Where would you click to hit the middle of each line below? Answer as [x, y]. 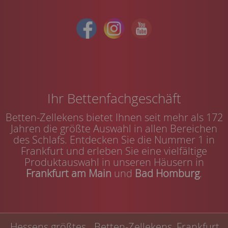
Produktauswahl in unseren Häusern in [114, 162]
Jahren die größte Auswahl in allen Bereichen [114, 128]
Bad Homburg [167, 173]
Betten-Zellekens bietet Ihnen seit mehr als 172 [114, 117]
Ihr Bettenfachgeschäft [114, 98]
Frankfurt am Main [69, 173]
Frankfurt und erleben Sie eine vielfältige [114, 151]
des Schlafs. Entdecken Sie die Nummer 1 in [114, 139]
